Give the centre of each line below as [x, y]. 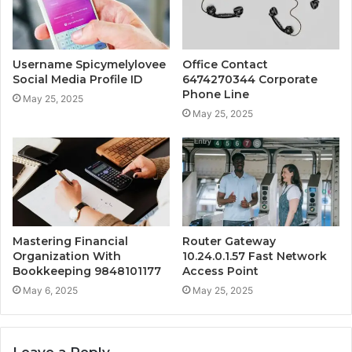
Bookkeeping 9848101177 [87, 271]
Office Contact [225, 64]
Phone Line [216, 94]
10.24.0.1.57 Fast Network [255, 256]
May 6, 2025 [50, 290]
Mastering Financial [70, 241]
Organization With [67, 256]
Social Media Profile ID [77, 79]
